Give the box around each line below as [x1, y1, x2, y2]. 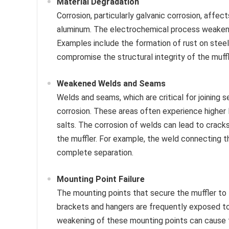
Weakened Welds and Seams [57, 79, 166, 89]
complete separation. [57, 148, 133, 158]
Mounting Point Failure [57, 174, 145, 185]
